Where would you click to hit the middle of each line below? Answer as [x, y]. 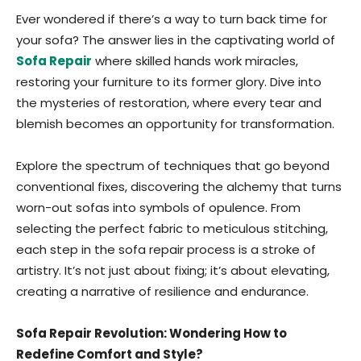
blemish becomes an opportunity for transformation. [175, 124]
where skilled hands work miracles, [195, 61]
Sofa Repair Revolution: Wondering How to [151, 333]
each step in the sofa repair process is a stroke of [166, 249]
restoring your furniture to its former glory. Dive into [169, 82]
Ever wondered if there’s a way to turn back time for [172, 19]
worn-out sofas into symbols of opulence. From [158, 207]
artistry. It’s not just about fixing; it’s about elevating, [173, 270]
